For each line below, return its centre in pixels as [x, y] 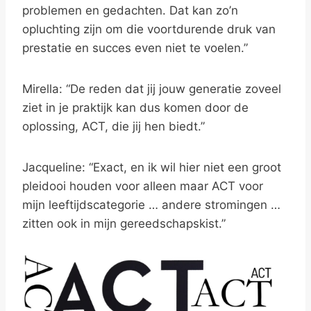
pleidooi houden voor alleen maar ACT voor [143, 186]
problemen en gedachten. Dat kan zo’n [130, 10]
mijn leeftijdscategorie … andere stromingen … [151, 205]
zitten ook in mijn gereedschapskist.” [124, 224]
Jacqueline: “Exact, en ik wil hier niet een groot [152, 167]
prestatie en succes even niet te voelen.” [135, 48]
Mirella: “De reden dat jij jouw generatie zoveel [152, 89]
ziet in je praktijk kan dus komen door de [135, 108]
